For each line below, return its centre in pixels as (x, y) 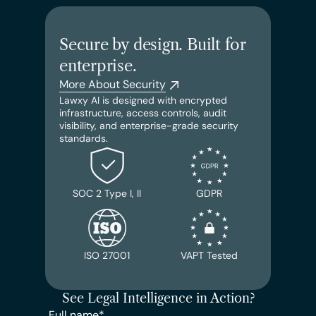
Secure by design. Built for (153, 45)
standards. (84, 138)
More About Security (113, 84)
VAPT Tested (209, 255)
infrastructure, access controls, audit (143, 113)
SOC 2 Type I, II (107, 193)
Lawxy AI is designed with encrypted (143, 100)
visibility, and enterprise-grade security (149, 126)
